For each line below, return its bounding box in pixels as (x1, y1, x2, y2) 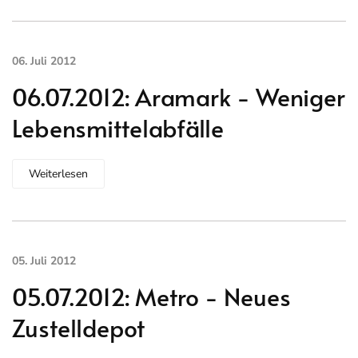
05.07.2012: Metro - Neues (12, 280, 291, 312)
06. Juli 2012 (12, 54, 76, 69)
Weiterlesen (29, 166, 88, 181)
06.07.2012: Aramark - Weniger (12, 80, 345, 113)
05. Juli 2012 (12, 253, 76, 268)
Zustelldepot (12, 311, 145, 344)
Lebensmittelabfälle (12, 111, 224, 144)
